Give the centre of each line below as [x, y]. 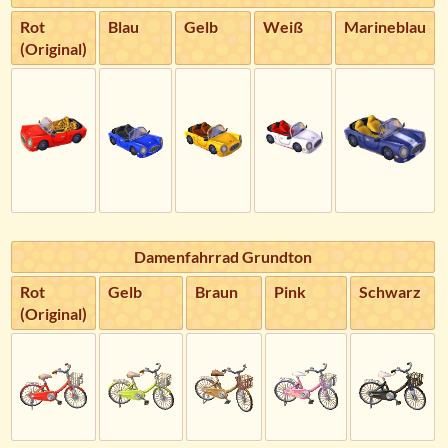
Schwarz [390, 292]
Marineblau [385, 27]
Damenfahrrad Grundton [223, 257]
